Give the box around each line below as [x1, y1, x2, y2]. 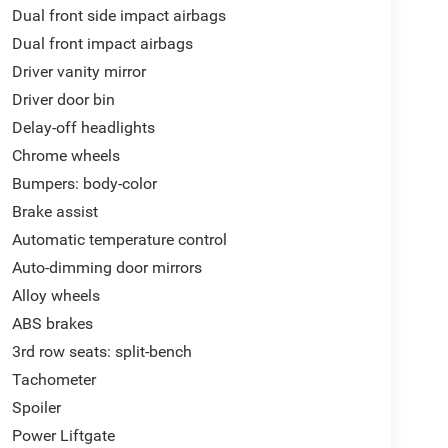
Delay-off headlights [11, 117, 155, 137]
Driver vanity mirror [11, 61, 146, 81]
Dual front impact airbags [11, 33, 193, 53]
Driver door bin [11, 89, 115, 109]
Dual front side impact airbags [11, 5, 226, 25]
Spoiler [11, 397, 61, 417]
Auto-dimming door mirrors [11, 257, 202, 277]
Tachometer [11, 369, 96, 389]
